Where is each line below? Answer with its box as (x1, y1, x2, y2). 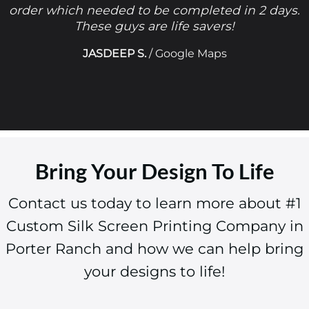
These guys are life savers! (74, 18, 235, 33)
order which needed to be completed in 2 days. (9, 2, 300, 17)
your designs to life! (84, 262, 225, 280)
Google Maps (154, 46, 227, 60)
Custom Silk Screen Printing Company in (6, 217, 303, 235)
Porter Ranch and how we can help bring (6, 239, 303, 257)
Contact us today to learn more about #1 (8, 194, 301, 212)
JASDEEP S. (82, 46, 146, 60)
